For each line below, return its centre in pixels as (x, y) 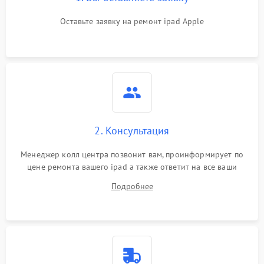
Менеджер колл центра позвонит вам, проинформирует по (132, 154)
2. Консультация (132, 131)
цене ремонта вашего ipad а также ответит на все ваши (132, 167)
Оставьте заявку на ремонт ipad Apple (132, 21)
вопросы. (132, 179)
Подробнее (132, 186)
